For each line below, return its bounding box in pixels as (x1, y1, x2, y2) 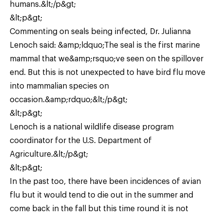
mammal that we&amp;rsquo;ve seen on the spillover (10, 54, 203, 63)
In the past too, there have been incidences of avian (10, 177, 201, 185)
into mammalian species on (10, 82, 109, 90)
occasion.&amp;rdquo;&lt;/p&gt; (10, 95, 127, 104)
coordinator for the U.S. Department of (10, 136, 152, 145)
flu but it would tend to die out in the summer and (10, 191, 193, 199)
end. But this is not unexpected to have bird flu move (10, 68, 205, 76)
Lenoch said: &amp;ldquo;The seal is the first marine (10, 41, 200, 49)
